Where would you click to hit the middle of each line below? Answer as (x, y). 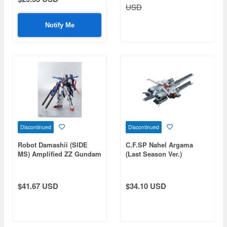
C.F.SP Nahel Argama (159, 145)
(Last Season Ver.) (154, 154)
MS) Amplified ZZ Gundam (60, 154)
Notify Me (60, 25)
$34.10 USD (146, 186)
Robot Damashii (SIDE (53, 145)
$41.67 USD (38, 186)
